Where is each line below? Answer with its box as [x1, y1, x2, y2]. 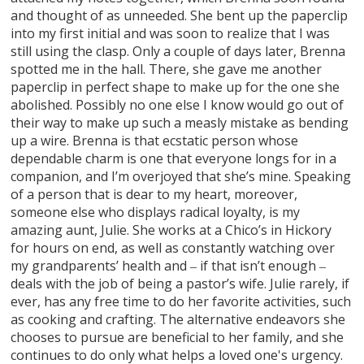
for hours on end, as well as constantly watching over [11, 238, 336, 257]
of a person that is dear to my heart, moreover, [11, 184, 298, 203]
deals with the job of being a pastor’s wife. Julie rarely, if [11, 274, 350, 292]
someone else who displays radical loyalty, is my [11, 202, 301, 221]
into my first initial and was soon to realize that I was [11, 24, 331, 42]
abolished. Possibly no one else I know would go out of [11, 95, 344, 114]
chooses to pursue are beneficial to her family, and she [11, 327, 344, 346]
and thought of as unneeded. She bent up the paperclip [11, 6, 349, 24]
